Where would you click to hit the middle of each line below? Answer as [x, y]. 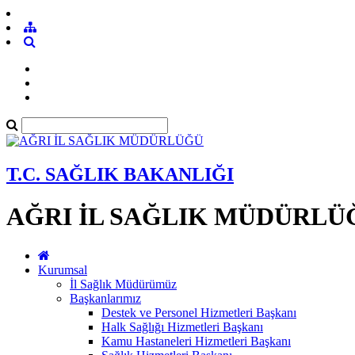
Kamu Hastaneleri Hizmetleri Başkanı [196, 341]
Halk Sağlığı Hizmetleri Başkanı [182, 326]
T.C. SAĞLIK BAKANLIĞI [120, 174]
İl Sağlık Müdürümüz [123, 284]
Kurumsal [63, 269]
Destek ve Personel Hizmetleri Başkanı [199, 312]
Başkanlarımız [105, 298]
